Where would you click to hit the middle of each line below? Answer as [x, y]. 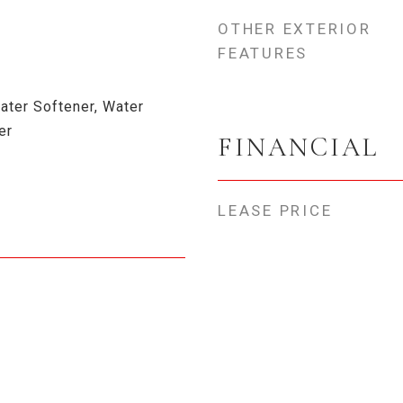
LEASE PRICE [275, 210]
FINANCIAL [298, 147]
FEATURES [263, 53]
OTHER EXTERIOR [295, 29]
